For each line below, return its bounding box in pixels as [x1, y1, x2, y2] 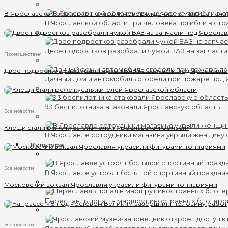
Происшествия [4, 51, 42, 57]
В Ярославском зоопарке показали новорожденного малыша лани [4, 10, 226, 18]
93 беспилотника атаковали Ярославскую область [45, 103, 220, 111]
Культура [31, 140, 64, 149]
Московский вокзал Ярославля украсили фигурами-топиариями [4, 180, 217, 188]
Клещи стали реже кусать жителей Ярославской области [4, 123, 189, 131]
